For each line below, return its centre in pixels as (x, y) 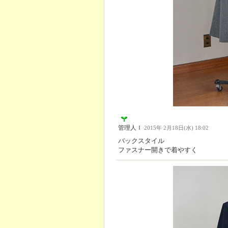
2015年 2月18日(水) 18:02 (176, 128)
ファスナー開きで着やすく (158, 150)
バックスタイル (141, 140)
